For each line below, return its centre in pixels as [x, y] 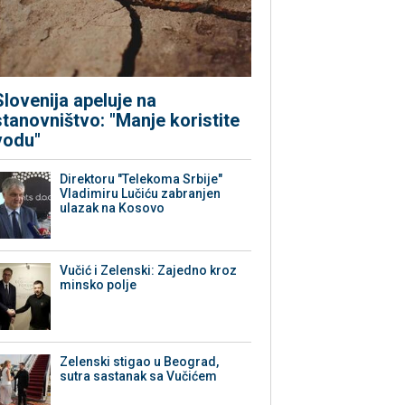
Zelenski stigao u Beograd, [140, 362]
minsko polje [99, 285]
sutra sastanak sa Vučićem [139, 377]
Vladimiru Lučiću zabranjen [141, 194]
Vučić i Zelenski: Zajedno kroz [149, 271]
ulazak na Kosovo [113, 208]
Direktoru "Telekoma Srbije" [141, 179]
